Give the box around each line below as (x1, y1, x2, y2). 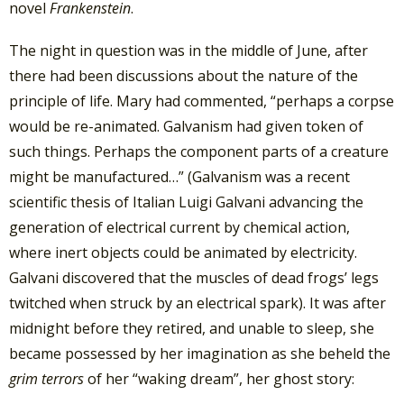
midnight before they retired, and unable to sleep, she (9, 318, 374, 339)
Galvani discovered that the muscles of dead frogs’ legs (9, 268, 379, 289)
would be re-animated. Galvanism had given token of (9, 116, 363, 137)
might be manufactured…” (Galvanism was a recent (9, 167, 350, 188)
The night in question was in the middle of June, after (9, 41, 368, 61)
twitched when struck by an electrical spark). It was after (9, 293, 386, 314)
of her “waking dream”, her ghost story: (84, 369, 354, 390)
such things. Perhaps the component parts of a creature (9, 142, 389, 162)
